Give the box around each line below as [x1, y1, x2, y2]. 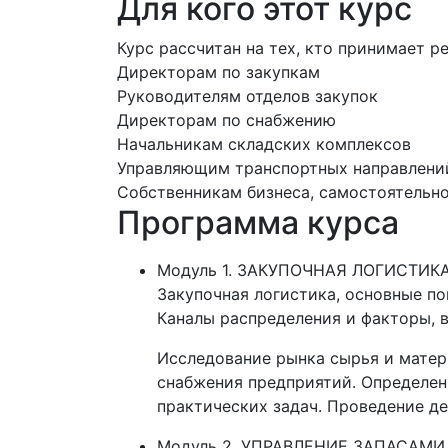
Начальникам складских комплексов [117, 134, 411, 155]
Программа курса [117, 203, 399, 243]
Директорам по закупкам [117, 62, 320, 83]
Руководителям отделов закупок [117, 86, 378, 107]
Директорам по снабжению [117, 110, 336, 131]
